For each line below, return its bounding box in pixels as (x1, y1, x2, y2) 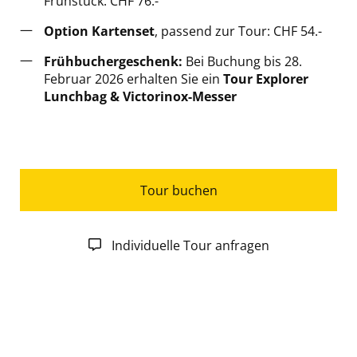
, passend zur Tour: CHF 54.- (155, 22, 322, 40)
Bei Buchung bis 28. (182, 52, 302, 70)
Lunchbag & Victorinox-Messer (44, 87, 237, 105)
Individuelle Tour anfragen (111, 236, 269, 254)
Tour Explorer (223, 69, 308, 88)
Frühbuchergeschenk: (44, 52, 182, 70)
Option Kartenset (44, 22, 155, 40)
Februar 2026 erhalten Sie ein (44, 69, 223, 88)
